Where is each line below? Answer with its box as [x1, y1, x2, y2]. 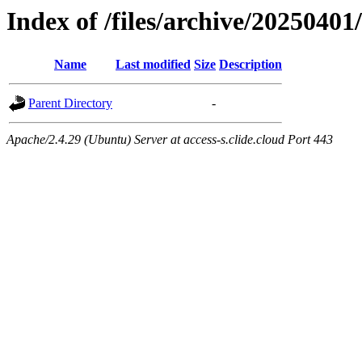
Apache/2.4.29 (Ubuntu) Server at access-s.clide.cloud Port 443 [6, 133, 333, 147]
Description [219, 57, 282, 72]
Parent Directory [28, 96, 112, 111]
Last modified [116, 57, 191, 72]
